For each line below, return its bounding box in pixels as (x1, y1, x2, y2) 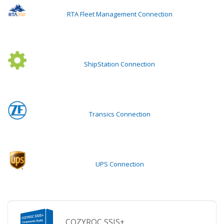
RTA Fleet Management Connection (66, 9, 172, 18)
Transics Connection (88, 109, 150, 118)
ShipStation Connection (84, 59, 155, 68)
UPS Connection (95, 159, 144, 168)
